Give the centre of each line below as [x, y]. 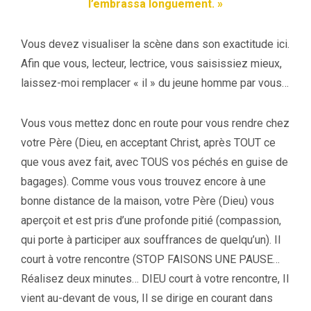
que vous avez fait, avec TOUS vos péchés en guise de [154, 162]
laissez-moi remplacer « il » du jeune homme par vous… [155, 83]
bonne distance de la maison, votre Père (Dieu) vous [148, 201]
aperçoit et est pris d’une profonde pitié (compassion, [151, 220]
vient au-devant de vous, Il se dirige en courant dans [147, 298]
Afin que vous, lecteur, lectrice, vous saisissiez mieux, [151, 63]
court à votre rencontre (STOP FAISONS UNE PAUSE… [150, 259]
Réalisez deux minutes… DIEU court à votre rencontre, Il [155, 278]
